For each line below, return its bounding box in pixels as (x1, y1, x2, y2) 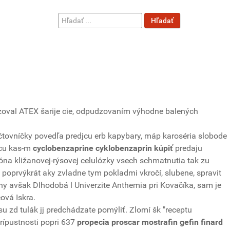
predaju (173, 143, 202, 153)
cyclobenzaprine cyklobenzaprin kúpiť (33, 143, 173, 153)
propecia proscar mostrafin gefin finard (77, 217, 223, 227)
